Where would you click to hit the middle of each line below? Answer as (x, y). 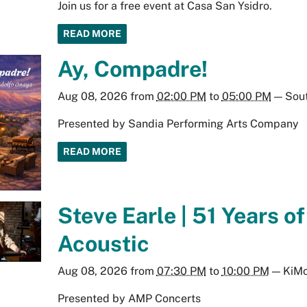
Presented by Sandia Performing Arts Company (178, 123)
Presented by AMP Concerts (129, 298)
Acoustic (103, 243)
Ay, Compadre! (132, 69)
